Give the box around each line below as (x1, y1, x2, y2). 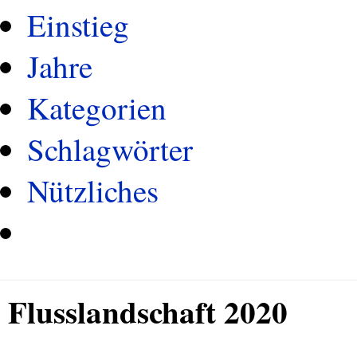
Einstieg (27, 4, 129, 45)
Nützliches (27, 170, 159, 211)
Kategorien (27, 87, 167, 128)
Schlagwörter (27, 128, 193, 170)
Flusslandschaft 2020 (8, 288, 288, 334)
